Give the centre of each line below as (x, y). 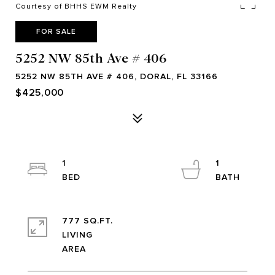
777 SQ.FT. (87, 221)
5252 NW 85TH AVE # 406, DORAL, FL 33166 (117, 76)
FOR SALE (56, 31)
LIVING (77, 235)
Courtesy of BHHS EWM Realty (76, 6)
